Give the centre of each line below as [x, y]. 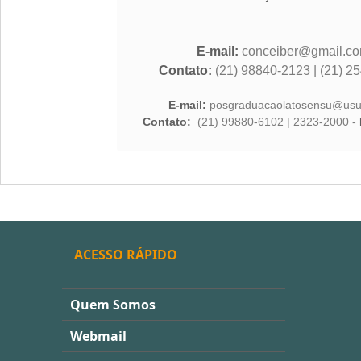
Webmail [98, 336]
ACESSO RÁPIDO [125, 255]
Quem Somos [112, 305]
